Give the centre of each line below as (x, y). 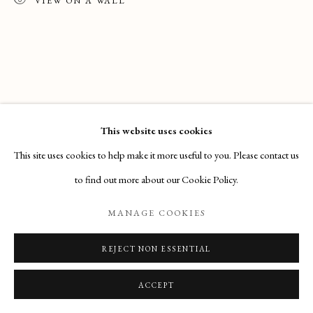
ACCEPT (156, 285)
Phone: (36, 24)
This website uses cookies (156, 130)
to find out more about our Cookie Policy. (156, 179)
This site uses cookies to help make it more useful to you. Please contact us (156, 155)
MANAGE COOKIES (156, 212)
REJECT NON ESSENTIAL (156, 249)
